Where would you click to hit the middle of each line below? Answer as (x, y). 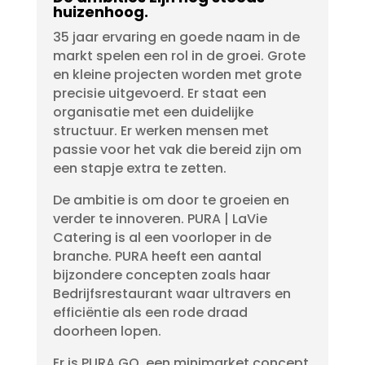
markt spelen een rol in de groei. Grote (179, 56)
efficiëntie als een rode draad (150, 312)
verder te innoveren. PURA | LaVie (160, 219)
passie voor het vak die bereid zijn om (177, 150)
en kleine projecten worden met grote (177, 75)
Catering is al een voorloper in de (162, 237)
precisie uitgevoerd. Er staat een (159, 93)
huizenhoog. (100, 12)
